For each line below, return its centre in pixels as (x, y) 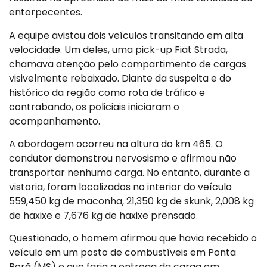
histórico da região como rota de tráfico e (107, 92)
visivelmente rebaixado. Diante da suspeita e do (120, 78)
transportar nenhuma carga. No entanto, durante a (129, 172)
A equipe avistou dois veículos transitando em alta (126, 35)
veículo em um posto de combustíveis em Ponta (122, 253)
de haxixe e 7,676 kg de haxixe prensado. (103, 215)
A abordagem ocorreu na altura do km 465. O (116, 144)
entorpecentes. (46, 13)
